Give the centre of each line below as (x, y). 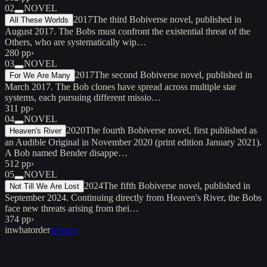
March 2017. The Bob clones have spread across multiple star (120, 86)
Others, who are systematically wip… (75, 42)
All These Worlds (39, 20)
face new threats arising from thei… (72, 208)
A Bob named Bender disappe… (66, 153)
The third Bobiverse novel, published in (167, 19)
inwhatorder (27, 229)
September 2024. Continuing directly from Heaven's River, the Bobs (133, 197)
